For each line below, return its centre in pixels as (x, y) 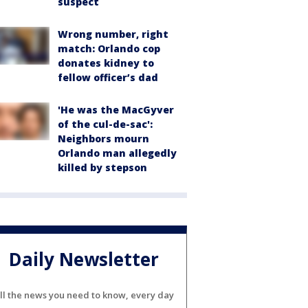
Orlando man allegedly (117, 153)
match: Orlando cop (109, 48)
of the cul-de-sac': (105, 124)
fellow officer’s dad (108, 77)
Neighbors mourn (103, 138)
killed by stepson (102, 167)
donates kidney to (106, 63)
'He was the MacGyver (116, 109)
